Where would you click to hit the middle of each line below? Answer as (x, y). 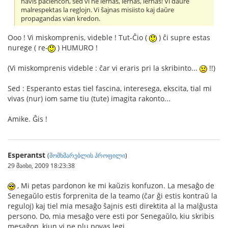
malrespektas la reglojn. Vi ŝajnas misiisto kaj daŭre (98, 10)
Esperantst (26, 155)
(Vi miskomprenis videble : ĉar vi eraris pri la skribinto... (104, 68)
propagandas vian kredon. (61, 19)
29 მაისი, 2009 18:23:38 (41, 165)
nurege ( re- (28, 47)
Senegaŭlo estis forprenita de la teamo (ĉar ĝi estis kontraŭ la (112, 195)
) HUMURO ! (77, 47)
